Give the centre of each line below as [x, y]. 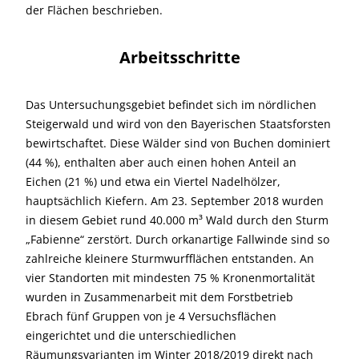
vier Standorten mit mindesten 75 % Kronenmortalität [170, 278]
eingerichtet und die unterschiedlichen [131, 335]
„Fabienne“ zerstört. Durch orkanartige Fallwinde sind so [177, 239]
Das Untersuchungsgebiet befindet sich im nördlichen [171, 105]
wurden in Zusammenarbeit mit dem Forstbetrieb [159, 297]
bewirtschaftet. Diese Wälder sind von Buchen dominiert [178, 143]
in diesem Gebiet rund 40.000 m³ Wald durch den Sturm [177, 220]
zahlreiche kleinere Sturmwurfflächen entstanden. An [170, 258]
